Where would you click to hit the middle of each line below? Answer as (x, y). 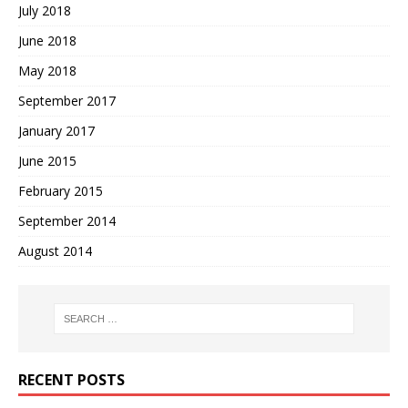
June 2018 (47, 40)
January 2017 (56, 130)
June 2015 (47, 160)
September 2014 (67, 220)
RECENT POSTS (71, 380)
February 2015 (61, 190)
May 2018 (47, 70)
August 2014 (55, 250)
